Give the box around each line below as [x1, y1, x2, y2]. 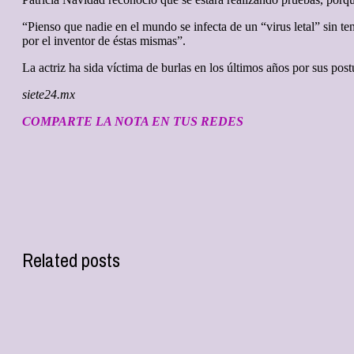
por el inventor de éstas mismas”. [22, 33, 186, 47]
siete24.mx [22, 87, 75, 101]
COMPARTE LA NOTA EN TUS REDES [22, 114, 243, 128]
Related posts [22, 247, 120, 273]
